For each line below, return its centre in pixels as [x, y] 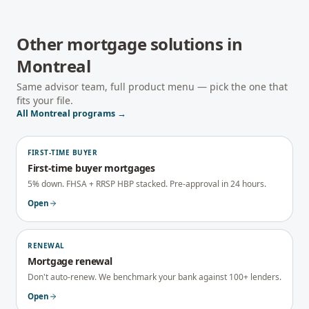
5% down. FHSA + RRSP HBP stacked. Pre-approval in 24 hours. [147, 184]
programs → [98, 113]
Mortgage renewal [70, 261]
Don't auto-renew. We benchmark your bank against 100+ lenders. [154, 277]
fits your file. [45, 100]
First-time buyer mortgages [91, 168]
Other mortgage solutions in [130, 44]
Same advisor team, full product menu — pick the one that [152, 87]
